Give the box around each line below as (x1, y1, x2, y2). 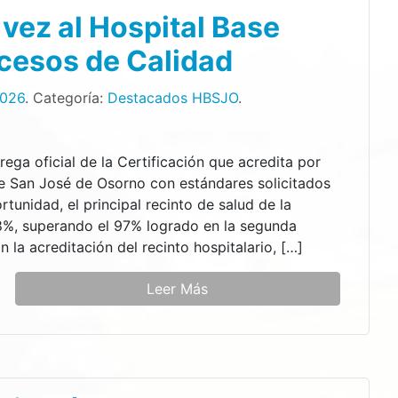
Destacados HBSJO (107, 88, 239, 107)
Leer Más (147, 279, 209, 298)
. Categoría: (25, 88, 108, 107)
